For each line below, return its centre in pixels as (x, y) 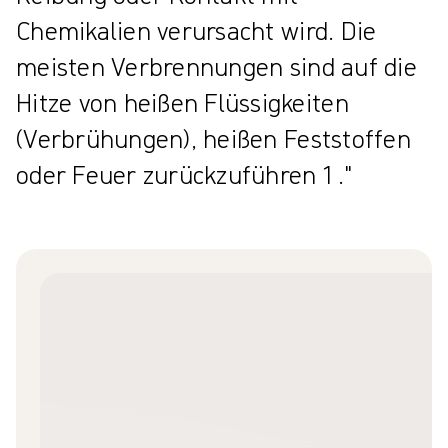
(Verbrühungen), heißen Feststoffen (213, 139)
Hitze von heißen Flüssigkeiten (182, 103)
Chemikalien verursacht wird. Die (196, 31)
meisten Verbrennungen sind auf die (216, 67)
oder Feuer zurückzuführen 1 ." (184, 175)
